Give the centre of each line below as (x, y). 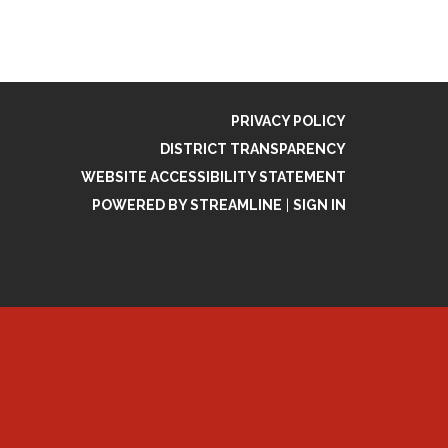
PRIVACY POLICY (288, 121)
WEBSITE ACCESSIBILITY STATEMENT (213, 177)
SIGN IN (319, 205)
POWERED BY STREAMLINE (187, 205)
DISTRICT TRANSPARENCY (253, 149)
